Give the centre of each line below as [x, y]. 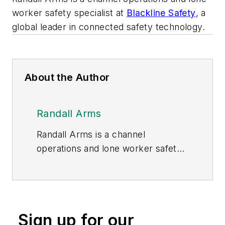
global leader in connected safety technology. [108, 27]
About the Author [67, 77]
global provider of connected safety [113, 176]
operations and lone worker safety [109, 148]
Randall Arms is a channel [91, 134]
